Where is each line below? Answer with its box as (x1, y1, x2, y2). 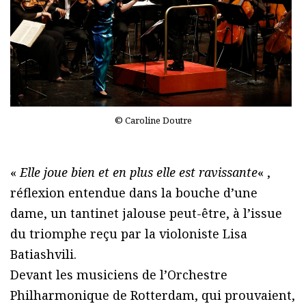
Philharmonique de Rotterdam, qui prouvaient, (10, 286, 295, 303)
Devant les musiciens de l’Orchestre (10, 266, 227, 283)
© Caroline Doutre (114, 113, 192, 126)
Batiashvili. (10, 245, 76, 262)
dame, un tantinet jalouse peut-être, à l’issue (10, 204, 282, 221)
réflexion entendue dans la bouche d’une (10, 184, 258, 201)
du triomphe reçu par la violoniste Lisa (10, 225, 247, 242)
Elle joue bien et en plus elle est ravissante (20, 163, 258, 180)
